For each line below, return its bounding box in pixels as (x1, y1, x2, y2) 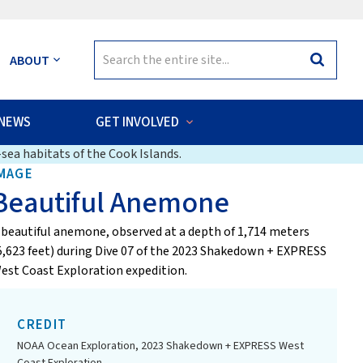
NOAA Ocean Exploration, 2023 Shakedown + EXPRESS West (17, 338, 305, 355)
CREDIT (17, 314, 67, 335)
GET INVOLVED (96, 112, 179, 132)
